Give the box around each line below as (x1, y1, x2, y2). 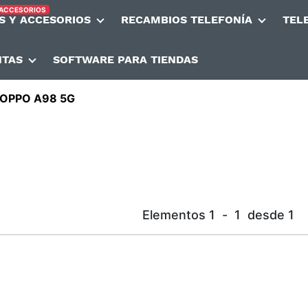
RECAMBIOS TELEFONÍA (120, 13, 252, 26)
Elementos (142, 208, 206, 222)
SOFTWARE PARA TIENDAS (53, 53, 198, 66)
